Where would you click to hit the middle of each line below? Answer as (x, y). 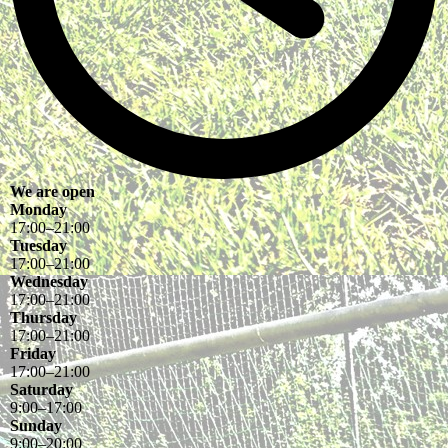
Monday (38, 210)
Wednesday (49, 282)
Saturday (41, 390)
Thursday (43, 318)
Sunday (36, 426)
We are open (52, 192)
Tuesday (38, 246)
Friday (33, 354)
